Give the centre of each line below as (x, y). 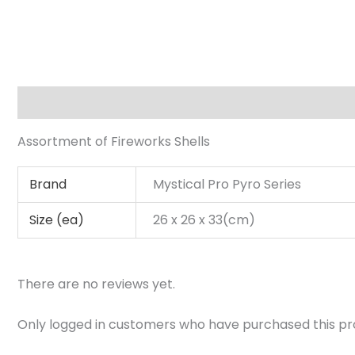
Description (53, 102)
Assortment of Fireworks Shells (114, 141)
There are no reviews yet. (96, 284)
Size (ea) (57, 220)
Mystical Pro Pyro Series (227, 184)
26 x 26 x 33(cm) (204, 220)
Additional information (174, 102)
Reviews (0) (296, 102)
